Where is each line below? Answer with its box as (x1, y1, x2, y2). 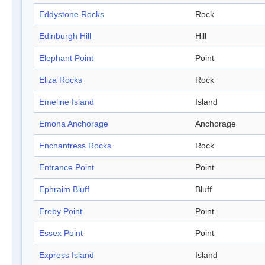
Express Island (39, 250, 94, 260)
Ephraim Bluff (39, 185, 89, 195)
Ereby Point (39, 206, 82, 216)
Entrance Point (39, 163, 94, 173)
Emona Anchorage (39, 119, 108, 129)
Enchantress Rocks (39, 141, 111, 151)
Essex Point (39, 228, 83, 238)
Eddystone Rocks (39, 9, 104, 20)
